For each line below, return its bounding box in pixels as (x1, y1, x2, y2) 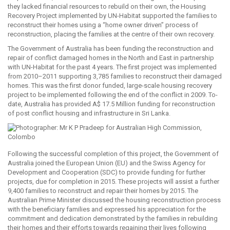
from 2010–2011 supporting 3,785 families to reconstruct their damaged (8, 72, 222, 80)
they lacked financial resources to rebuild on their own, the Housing (8, 3, 206, 10)
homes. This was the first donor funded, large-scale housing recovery (8, 82, 212, 89)
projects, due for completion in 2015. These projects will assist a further (8, 178, 219, 185)
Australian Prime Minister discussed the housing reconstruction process (8, 196, 221, 204)
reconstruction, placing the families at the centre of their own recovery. (8, 30, 215, 38)
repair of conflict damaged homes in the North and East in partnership (8, 54, 214, 62)
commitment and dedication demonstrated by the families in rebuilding (8, 215, 218, 222)
